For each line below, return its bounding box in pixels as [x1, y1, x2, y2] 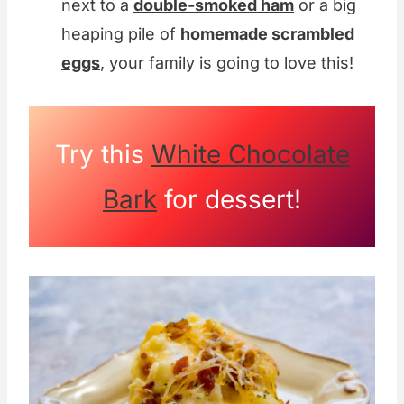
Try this [54, 139, 151, 170]
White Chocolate [151, 139, 350, 170]
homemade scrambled [180, 24, 354, 44]
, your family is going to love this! [100, 53, 353, 73]
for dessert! [157, 184, 301, 216]
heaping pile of [61, 24, 180, 44]
